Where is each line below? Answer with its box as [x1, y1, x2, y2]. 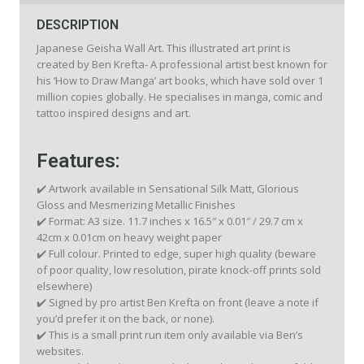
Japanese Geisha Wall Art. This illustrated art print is [37, 41, 291, 55]
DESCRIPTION [37, 17, 119, 32]
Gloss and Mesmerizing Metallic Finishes [37, 197, 236, 212]
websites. [37, 344, 84, 358]
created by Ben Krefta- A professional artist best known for [37, 57, 327, 71]
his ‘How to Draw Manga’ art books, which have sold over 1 [37, 73, 323, 88]
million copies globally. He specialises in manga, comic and [37, 89, 323, 104]
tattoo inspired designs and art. [37, 106, 191, 120]
